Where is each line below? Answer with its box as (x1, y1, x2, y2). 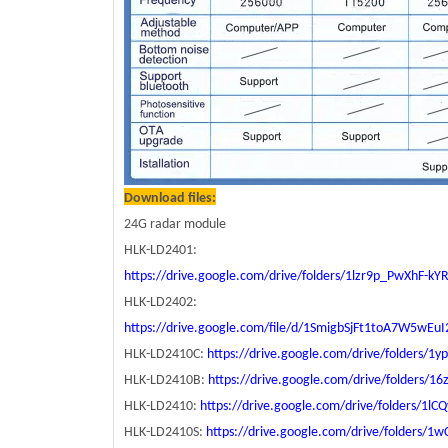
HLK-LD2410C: (124, 346, 207, 362)
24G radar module (124, 216, 226, 232)
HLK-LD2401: (124, 242, 197, 258)
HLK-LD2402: (124, 294, 197, 310)
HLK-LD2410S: (124, 424, 206, 440)
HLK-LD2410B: (124, 372, 208, 388)
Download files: (124, 190, 216, 206)
